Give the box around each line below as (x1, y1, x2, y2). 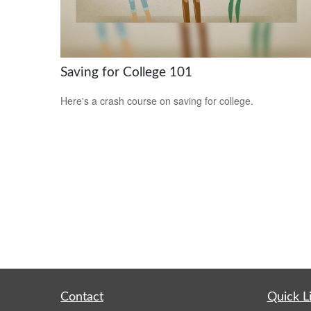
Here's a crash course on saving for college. (60, 93, 253, 108)
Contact (60, 291, 103, 304)
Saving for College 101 (60, 65, 192, 79)
